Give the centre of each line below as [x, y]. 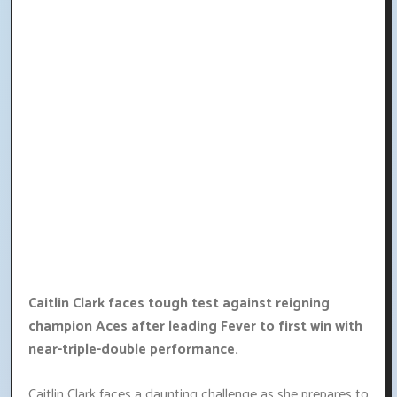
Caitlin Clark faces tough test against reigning [179, 304]
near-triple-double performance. [133, 350]
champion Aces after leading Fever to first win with [195, 327]
